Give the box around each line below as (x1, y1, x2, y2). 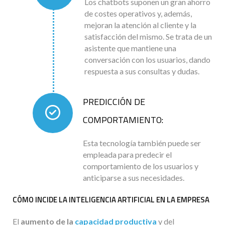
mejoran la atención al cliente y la (84, 20, 196, 30)
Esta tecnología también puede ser (83, 138, 201, 148)
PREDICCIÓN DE (83, 94, 145, 108)
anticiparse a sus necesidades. (83, 172, 184, 182)
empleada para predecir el (83, 149, 172, 159)
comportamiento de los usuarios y (83, 161, 198, 171)
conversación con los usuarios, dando (84, 54, 210, 64)
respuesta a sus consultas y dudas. (84, 66, 199, 76)
